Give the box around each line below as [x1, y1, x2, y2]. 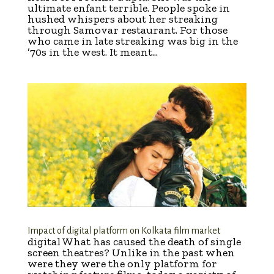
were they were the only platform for [27, 256, 217, 270]
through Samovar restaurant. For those [27, 23, 228, 37]
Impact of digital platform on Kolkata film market [27, 225, 220, 235]
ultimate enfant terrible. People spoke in [27, 1, 230, 15]
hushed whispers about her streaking [27, 12, 218, 26]
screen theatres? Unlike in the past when [27, 245, 235, 259]
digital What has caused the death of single [27, 234, 241, 248]
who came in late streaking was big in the [27, 34, 238, 48]
